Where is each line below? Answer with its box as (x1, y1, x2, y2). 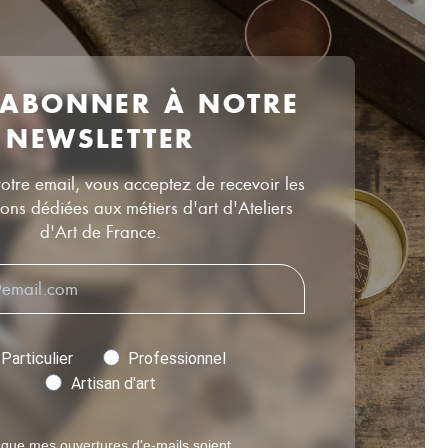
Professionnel (128, 348, 226, 368)
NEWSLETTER (6, 121, 195, 155)
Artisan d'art (70, 373, 156, 393)
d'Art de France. (40, 220, 161, 243)
